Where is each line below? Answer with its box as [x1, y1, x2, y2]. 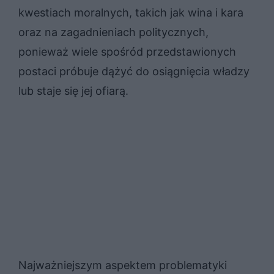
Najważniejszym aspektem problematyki [18, 258, 227, 272]
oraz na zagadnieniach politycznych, [18, 25, 209, 39]
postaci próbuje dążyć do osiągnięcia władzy [18, 64, 250, 78]
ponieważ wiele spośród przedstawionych [18, 45, 236, 58]
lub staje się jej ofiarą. [18, 84, 128, 97]
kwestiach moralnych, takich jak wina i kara [18, 6, 243, 19]
